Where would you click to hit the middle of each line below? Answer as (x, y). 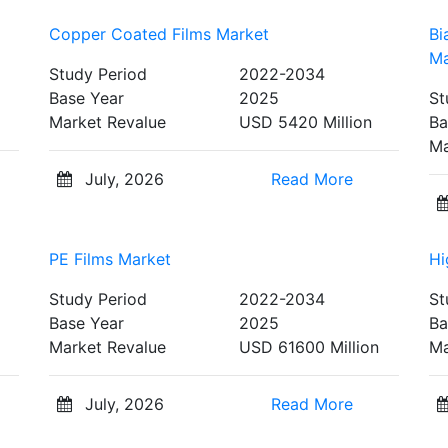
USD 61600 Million (309, 346)
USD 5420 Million (305, 121)
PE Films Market (110, 258)
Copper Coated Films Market (159, 33)
